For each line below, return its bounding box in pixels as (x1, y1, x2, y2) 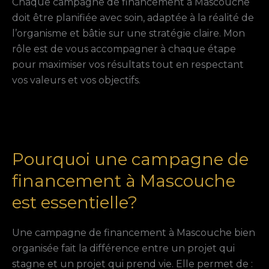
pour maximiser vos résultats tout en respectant (12, 59, 244, 71)
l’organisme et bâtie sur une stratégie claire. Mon (12, 28, 245, 40)
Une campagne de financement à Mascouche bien (12, 227, 255, 239)
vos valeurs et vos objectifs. (12, 74, 141, 86)
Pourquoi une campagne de (12, 149, 249, 170)
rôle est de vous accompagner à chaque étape (12, 43, 236, 55)
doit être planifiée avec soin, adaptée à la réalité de (12, 12, 254, 24)
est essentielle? (12, 192, 138, 213)
